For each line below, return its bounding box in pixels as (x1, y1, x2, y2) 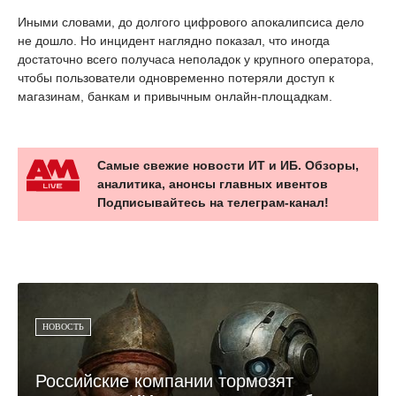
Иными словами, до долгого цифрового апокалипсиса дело (18, 15, 364, 30)
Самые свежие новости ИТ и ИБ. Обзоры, (97, 158, 359, 173)
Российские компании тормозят (35, 371, 293, 392)
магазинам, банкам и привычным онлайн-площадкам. (18, 89, 332, 104)
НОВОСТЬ (42, 322, 84, 332)
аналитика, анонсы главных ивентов (97, 177, 328, 192)
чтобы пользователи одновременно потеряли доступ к (18, 71, 334, 86)
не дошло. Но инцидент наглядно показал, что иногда (18, 34, 330, 49)
